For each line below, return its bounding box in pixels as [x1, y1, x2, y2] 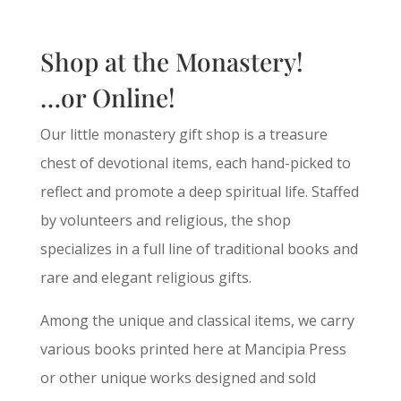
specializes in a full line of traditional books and [39, 238, 358, 259]
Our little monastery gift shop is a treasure [39, 124, 328, 144]
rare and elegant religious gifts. [39, 267, 252, 287]
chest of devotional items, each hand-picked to [39, 152, 351, 173]
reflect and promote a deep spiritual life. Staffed [39, 181, 359, 201]
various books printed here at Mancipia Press [39, 338, 346, 359]
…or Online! [39, 80, 175, 114]
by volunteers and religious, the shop [39, 209, 291, 230]
